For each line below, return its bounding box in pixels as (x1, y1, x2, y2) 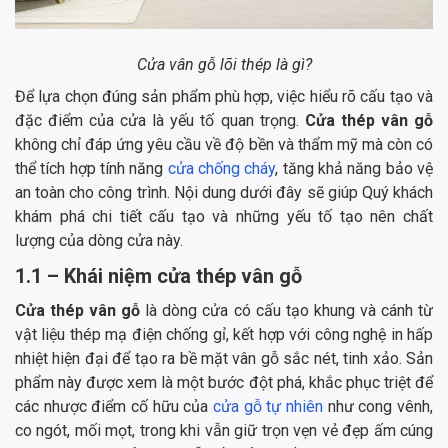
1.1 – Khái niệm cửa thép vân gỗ (15, 264, 302, 289)
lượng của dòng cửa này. (15, 231, 183, 251)
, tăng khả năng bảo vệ (275, 159, 434, 179)
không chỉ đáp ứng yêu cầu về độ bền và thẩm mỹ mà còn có (15, 135, 433, 155)
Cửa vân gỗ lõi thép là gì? (136, 55, 312, 75)
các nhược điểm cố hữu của (15, 397, 209, 417)
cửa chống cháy (167, 159, 276, 179)
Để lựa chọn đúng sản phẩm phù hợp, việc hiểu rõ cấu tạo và (15, 87, 433, 107)
